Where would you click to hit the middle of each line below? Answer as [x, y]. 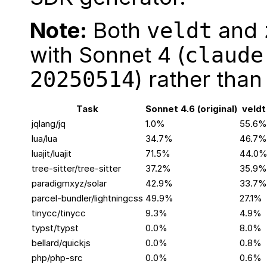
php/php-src [57, 258]
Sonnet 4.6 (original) [191, 109]
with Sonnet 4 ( [107, 55]
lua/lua [44, 139]
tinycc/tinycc [59, 213]
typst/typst [55, 228]
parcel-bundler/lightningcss [87, 198]
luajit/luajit [52, 154]
